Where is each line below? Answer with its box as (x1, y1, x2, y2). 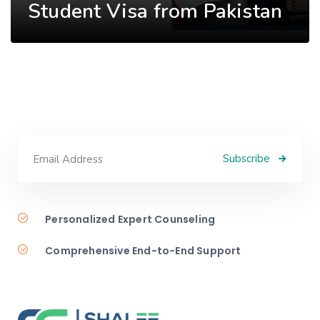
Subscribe (223, 151, 271, 166)
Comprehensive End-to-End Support (45, 244, 241, 259)
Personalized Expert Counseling (45, 212, 216, 227)
